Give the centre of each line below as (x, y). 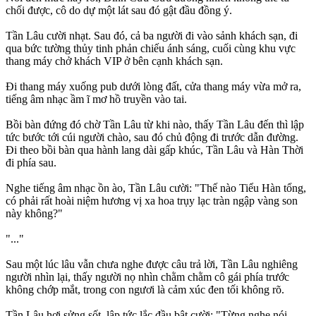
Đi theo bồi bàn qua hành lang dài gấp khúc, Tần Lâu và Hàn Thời (154, 150)
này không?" (34, 214)
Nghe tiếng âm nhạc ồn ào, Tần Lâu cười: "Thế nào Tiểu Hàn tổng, (156, 188)
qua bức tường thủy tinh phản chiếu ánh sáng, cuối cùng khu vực (151, 49)
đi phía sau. (31, 163)
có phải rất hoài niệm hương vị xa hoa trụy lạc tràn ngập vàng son (152, 201)
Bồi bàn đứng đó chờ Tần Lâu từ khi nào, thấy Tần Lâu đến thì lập (155, 125)
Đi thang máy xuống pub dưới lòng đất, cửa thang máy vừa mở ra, (153, 87)
